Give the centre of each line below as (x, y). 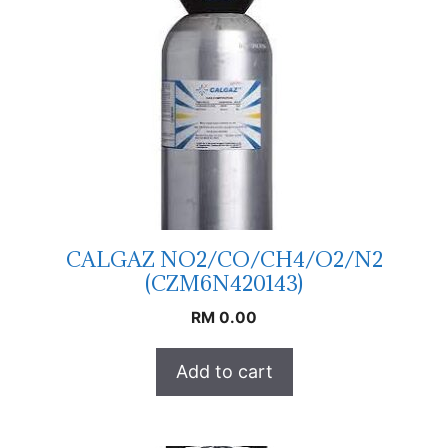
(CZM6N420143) (224, 283)
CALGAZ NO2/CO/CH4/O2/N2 (224, 259)
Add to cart (224, 371)
